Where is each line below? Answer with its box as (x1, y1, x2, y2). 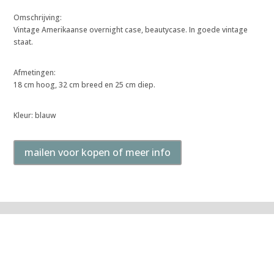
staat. (13, 37, 35, 47)
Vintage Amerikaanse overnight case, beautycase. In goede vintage (13, 24, 248, 35)
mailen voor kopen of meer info (24, 145, 171, 159)
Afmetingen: (13, 67, 56, 78)
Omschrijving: (13, 12, 62, 23)
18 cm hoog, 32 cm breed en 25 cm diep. (13, 80, 156, 90)
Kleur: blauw (13, 110, 57, 120)
